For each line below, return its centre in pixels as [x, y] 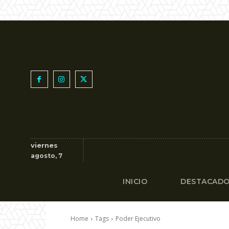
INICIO [135, 181]
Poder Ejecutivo [138, 219]
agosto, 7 [47, 156]
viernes [44, 145]
